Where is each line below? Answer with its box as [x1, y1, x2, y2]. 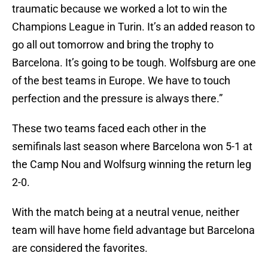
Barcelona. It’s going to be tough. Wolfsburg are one [12, 56, 256, 69]
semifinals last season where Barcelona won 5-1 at [12, 140, 252, 153]
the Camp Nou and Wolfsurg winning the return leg [12, 158, 251, 171]
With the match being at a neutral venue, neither [12, 206, 239, 219]
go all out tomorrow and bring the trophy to [12, 38, 214, 51]
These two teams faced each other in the [12, 122, 206, 135]
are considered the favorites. [12, 242, 148, 255]
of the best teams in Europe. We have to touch [12, 74, 230, 87]
